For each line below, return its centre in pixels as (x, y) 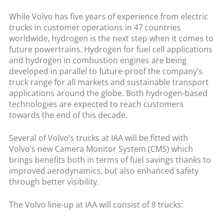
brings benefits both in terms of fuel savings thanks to (110, 160)
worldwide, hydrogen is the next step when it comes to (111, 38)
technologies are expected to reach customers (96, 104)
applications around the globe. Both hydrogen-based (108, 93)
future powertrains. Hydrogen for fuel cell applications (111, 49)
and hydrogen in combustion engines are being (98, 60)
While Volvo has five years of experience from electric (108, 16)
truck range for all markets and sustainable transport (109, 82)
